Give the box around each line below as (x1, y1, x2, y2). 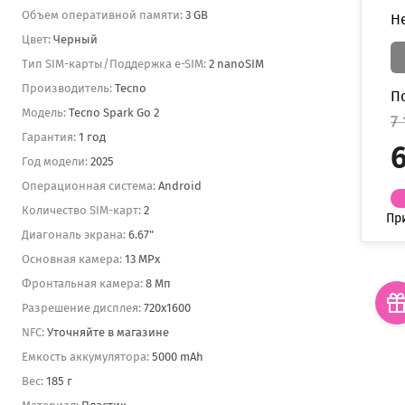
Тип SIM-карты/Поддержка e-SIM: (22, 57, 209, 71)
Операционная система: (22, 179, 158, 193)
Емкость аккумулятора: (22, 350, 152, 363)
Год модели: (22, 155, 90, 168)
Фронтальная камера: (22, 277, 146, 290)
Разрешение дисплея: (22, 301, 144, 315)
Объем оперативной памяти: (22, 8, 185, 22)
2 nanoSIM (209, 57, 264, 71)
